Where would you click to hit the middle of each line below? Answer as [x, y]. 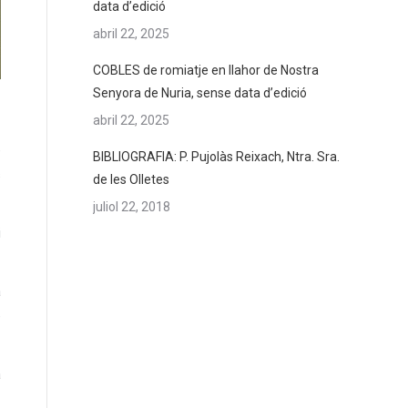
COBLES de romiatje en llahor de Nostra [206, 70]
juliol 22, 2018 [132, 207]
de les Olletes [131, 179]
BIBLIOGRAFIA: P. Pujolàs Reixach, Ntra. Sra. [216, 157]
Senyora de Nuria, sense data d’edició [200, 93]
